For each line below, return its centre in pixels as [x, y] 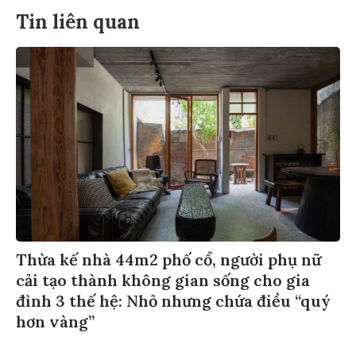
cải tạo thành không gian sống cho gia [163, 282]
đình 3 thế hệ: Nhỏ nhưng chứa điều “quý [173, 303]
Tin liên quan [78, 24]
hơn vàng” [55, 323]
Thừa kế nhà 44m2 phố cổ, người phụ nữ [168, 261]
